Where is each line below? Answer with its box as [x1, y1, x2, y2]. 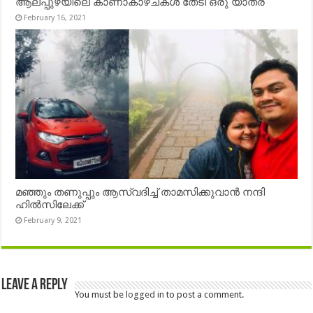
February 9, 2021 [24, 216, 82, 226]
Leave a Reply [1, 277, 68, 294]
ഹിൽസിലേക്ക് [15, 198, 85, 212]
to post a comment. [164, 289, 245, 300]
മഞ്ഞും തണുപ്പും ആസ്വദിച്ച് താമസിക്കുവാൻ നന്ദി [15, 186, 265, 199]
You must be [75, 289, 126, 300]
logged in [126, 289, 165, 300]
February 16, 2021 [24, 13, 87, 22]
